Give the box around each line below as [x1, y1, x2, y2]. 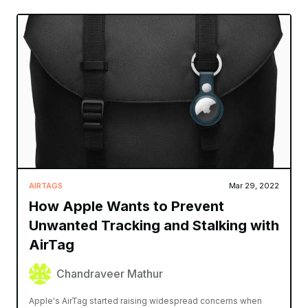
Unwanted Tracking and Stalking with [29, 217, 279, 234]
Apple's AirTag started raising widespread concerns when [29, 296, 262, 307]
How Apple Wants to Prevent [29, 198, 224, 215]
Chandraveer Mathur [56, 267, 163, 281]
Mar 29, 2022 [229, 181, 279, 191]
